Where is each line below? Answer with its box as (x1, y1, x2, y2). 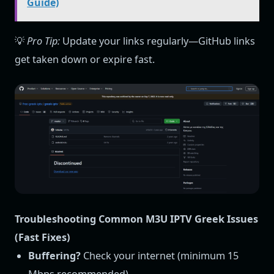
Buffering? (28, 248, 81, 262)
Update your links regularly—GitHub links (60, 34, 255, 48)
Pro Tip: (27, 34, 60, 48)
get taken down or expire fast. (15, 52, 155, 66)
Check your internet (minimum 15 (81, 248, 239, 262)
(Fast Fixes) (15, 230, 70, 244)
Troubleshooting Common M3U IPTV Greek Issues (15, 212, 258, 226)
